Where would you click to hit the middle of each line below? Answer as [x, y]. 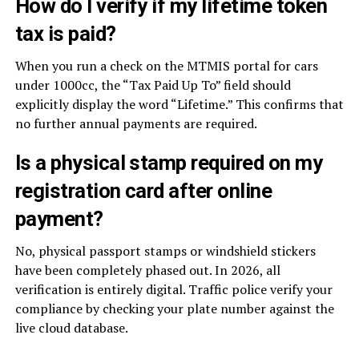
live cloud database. [71, 327]
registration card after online [143, 190]
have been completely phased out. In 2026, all [147, 270]
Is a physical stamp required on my [169, 162]
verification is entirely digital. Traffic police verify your [173, 289]
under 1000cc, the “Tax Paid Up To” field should [153, 85]
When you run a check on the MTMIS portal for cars [166, 65]
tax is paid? [65, 33]
